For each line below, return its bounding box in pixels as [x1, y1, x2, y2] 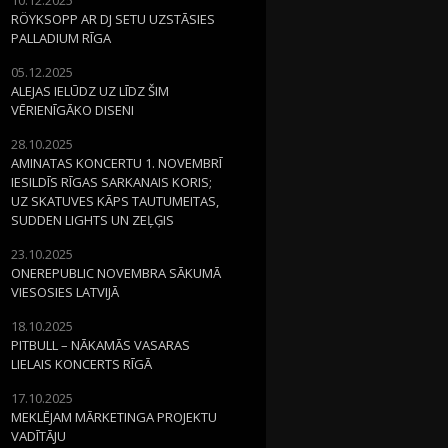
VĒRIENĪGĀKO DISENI [11, 100, 134, 119]
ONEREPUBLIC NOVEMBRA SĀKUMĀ [11, 263, 221, 282]
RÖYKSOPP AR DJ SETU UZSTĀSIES [11, 9, 215, 28]
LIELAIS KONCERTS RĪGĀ [11, 354, 152, 373]
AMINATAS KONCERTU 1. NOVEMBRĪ [11, 153, 222, 172]
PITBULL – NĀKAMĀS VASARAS [11, 335, 190, 354]
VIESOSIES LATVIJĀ [11, 282, 119, 301]
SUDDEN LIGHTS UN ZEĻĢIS [11, 210, 174, 229]
